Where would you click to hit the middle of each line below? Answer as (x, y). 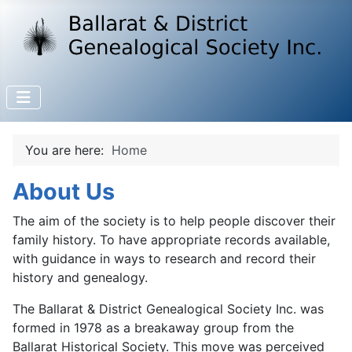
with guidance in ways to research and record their (164, 258)
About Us (64, 191)
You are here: (68, 150)
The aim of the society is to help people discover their (174, 220)
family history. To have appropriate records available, (171, 239)
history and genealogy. (80, 277)
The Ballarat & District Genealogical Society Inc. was (168, 308)
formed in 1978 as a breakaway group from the (153, 327)
